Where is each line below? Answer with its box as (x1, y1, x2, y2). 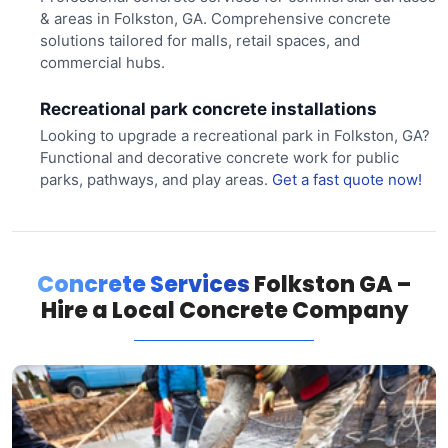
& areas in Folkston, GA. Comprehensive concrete (39, 8, 391, 28)
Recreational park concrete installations (39, 99, 377, 120)
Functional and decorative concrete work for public (39, 147, 399, 167)
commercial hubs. (39, 52, 165, 72)
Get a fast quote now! (271, 169, 422, 189)
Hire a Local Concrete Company (40, 294, 408, 326)
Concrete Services (37, 268, 250, 300)
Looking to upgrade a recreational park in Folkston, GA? (39, 125, 430, 145)
